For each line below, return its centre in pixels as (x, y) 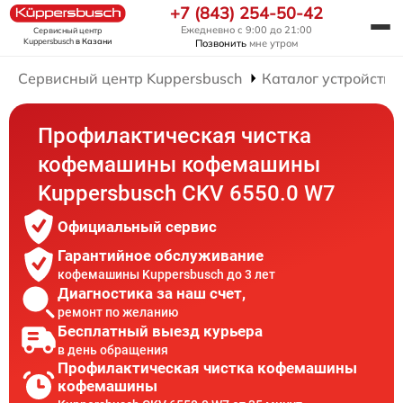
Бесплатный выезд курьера (160, 331)
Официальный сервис (137, 227)
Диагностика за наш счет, (152, 293)
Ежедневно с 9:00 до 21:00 (246, 30)
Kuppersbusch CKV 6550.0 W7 (187, 193)
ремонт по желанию (118, 312)
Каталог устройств (327, 78)
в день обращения (113, 349)
